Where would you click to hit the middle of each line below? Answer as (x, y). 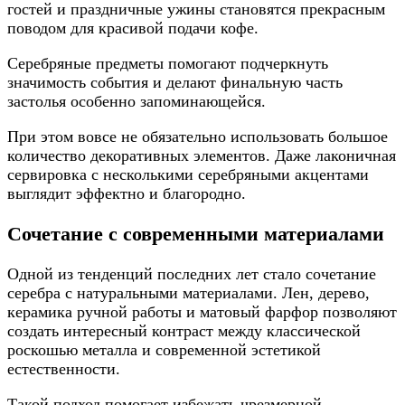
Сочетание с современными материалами (196, 234)
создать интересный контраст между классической (184, 331)
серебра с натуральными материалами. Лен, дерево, (188, 293)
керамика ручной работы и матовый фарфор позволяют (202, 312)
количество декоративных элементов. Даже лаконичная (202, 155)
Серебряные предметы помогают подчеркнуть (168, 63)
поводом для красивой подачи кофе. (133, 28)
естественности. (64, 369)
